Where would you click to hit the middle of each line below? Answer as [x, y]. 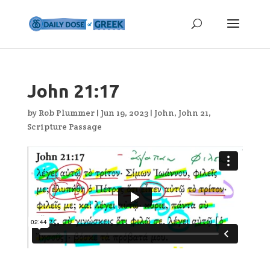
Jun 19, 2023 [124, 113]
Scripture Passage [64, 127]
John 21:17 [73, 91]
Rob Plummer [66, 113]
